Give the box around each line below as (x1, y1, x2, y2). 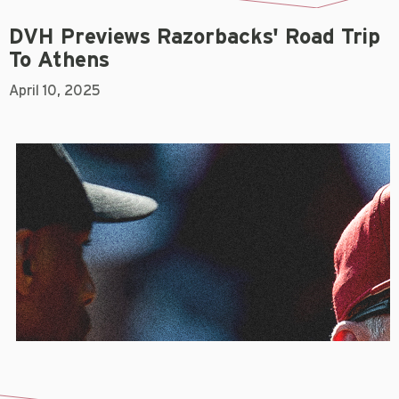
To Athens (9, 49, 110, 71)
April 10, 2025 (9, 83, 101, 98)
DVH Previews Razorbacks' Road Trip (9, 26, 380, 48)
